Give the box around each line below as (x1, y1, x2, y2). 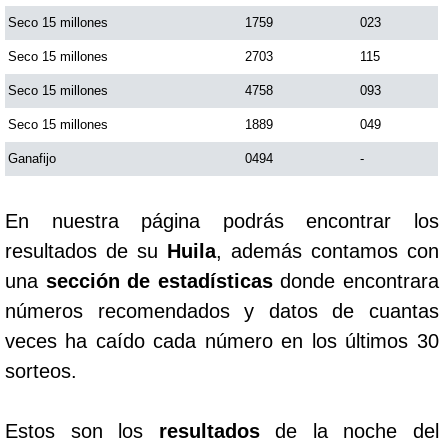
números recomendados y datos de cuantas (5, 299, 439, 322)
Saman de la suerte (61, 45, 230, 67)
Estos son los (5, 419, 159, 442)
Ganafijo (8, 150, 56, 166)
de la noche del (259, 419, 439, 442)
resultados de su (5, 239, 167, 262)
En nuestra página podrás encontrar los (5, 209, 439, 232)
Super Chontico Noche (61, 225, 258, 247)
